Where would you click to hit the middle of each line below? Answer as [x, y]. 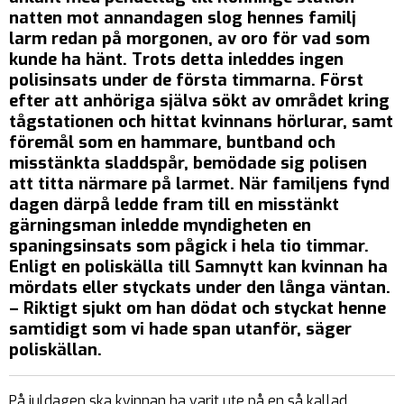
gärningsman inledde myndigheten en [160, 225]
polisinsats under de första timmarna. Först [186, 80]
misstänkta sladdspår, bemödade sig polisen [188, 163]
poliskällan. [55, 350]
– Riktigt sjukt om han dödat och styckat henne [197, 308]
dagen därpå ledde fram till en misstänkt [174, 205]
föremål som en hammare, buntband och [172, 142]
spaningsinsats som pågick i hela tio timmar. [189, 246]
